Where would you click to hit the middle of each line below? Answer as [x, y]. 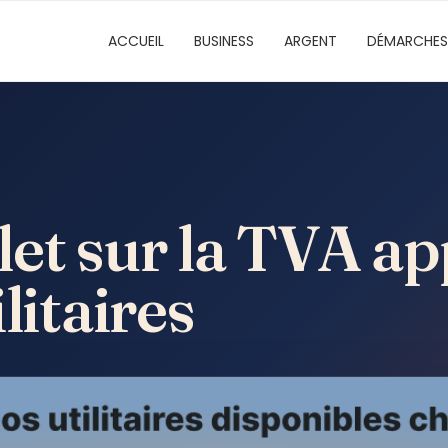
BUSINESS [224, 41]
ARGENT [310, 41]
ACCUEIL [136, 41]
